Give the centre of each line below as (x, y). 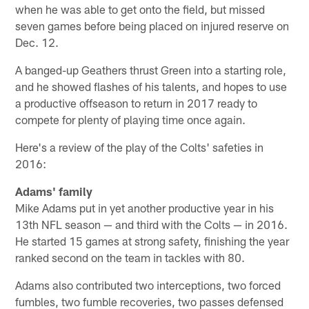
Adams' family (54, 191)
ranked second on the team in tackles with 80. (130, 258)
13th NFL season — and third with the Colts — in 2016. (152, 225)
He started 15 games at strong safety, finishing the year (152, 241)
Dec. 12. (37, 42)
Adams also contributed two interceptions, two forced (148, 285)
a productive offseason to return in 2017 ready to (137, 103)
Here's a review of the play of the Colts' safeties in (140, 147)
